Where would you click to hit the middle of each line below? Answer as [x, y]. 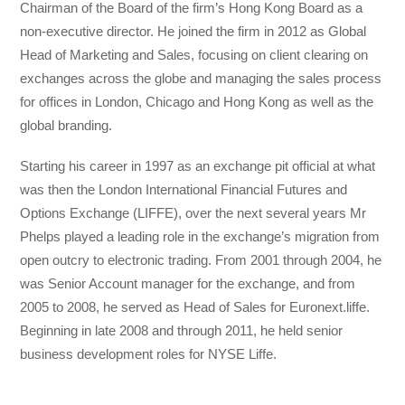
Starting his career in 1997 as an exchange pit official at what [198, 165]
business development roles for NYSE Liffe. [149, 353]
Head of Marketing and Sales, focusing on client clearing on [194, 55]
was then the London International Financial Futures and [184, 189]
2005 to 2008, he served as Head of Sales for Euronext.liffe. [195, 306]
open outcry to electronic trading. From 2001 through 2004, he [201, 259]
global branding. [66, 126]
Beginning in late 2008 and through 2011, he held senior [182, 330]
